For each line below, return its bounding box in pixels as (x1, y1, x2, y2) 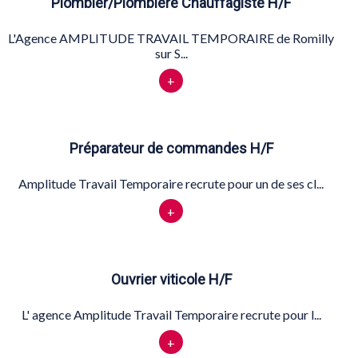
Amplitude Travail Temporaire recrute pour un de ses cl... (18, 176, 324, 192)
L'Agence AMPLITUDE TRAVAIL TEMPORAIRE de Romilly (8, 30, 334, 46)
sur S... (154, 45, 188, 61)
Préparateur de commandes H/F (69, 140, 273, 157)
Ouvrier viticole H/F (110, 271, 232, 288)
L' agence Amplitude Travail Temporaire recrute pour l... (21, 307, 321, 323)
